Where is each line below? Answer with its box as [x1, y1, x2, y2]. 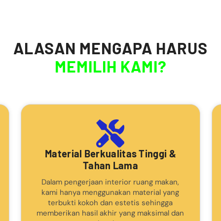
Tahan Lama [82, 159, 138, 171]
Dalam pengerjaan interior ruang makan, [41, 177, 180, 187]
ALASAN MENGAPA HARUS [13, 38, 208, 57]
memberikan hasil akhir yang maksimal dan [37, 208, 184, 218]
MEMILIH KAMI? [54, 56, 167, 75]
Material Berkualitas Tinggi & [45, 147, 176, 159]
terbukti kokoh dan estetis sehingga [48, 197, 173, 208]
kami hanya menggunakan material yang [41, 187, 180, 197]
